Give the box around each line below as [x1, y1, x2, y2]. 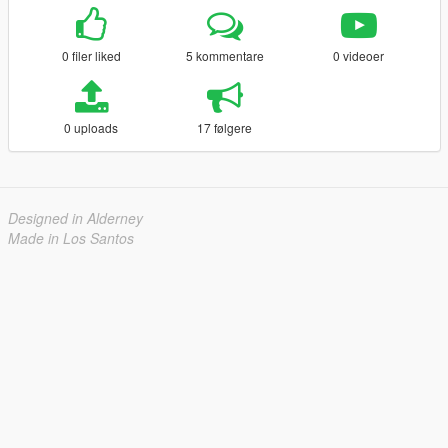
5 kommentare [185, 47, 264, 65]
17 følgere [197, 119, 253, 137]
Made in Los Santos [8, 228, 134, 249]
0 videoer [333, 47, 385, 65]
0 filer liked [61, 47, 121, 65]
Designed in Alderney [8, 208, 143, 229]
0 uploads [64, 119, 119, 137]
